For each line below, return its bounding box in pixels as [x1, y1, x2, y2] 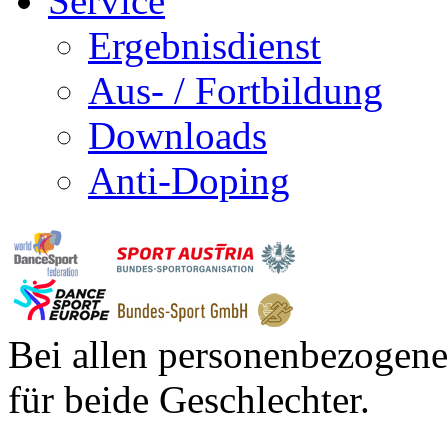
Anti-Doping [88, 158, 290, 202]
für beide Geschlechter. [8, 377, 370, 421]
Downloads [88, 113, 267, 157]
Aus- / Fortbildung [88, 68, 383, 112]
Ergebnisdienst [88, 23, 321, 67]
